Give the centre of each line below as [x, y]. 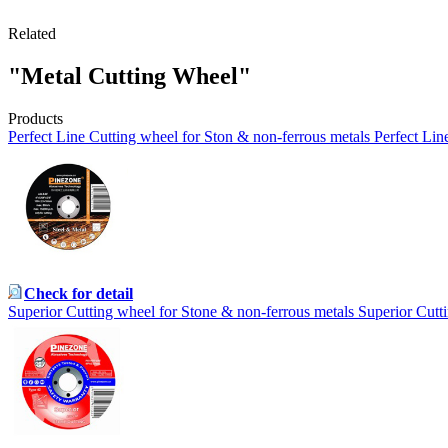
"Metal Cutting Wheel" [129, 76]
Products [35, 119]
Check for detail [78, 294]
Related [32, 34]
